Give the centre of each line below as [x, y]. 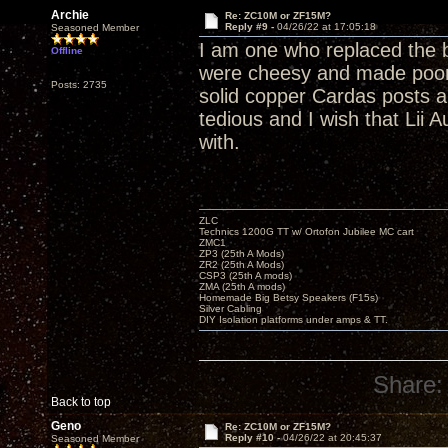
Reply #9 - [250, 26]
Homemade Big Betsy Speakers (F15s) [288, 297]
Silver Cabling [230, 308]
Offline [67, 50]
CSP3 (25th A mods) [245, 275]
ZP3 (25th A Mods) [241, 253]
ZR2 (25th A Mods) [241, 264]
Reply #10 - [253, 437]
